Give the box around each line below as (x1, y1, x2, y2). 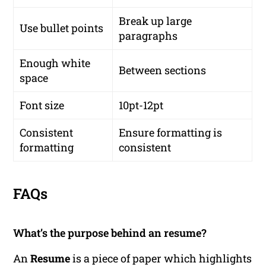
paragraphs (119, 28, 178, 43)
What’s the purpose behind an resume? (13, 226, 207, 240)
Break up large (119, 14, 192, 28)
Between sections (119, 63, 207, 78)
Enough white (20, 56, 91, 71)
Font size (20, 98, 65, 113)
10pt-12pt (119, 98, 164, 113)
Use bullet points (20, 21, 104, 36)
